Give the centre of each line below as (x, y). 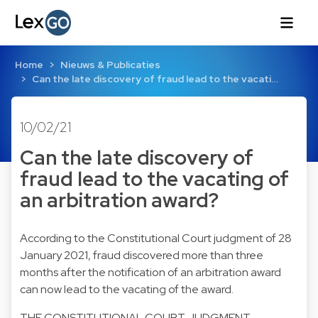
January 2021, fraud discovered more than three (142, 255)
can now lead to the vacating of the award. (127, 289)
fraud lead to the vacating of (154, 179)
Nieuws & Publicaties (110, 65)
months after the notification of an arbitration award (150, 272)
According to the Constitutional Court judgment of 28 (156, 238)
